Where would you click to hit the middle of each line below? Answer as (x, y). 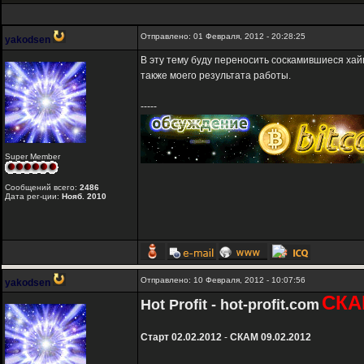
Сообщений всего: (42, 188)
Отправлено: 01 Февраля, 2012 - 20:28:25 (223, 37)
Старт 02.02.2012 (181, 338)
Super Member (32, 157)
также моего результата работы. (216, 76)
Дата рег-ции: (33, 197)
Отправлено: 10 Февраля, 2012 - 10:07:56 (223, 280)
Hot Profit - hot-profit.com (230, 305)
